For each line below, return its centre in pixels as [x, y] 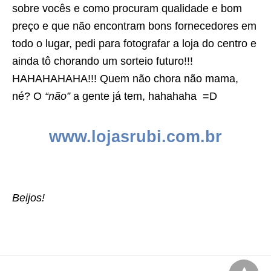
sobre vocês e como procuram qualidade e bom [127, 9]
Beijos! [28, 198]
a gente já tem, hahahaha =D [144, 96]
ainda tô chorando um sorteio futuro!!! [103, 61]
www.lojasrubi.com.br [135, 137]
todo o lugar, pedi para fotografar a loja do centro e [134, 44]
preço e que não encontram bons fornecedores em [134, 26]
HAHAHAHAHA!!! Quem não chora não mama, [125, 79]
